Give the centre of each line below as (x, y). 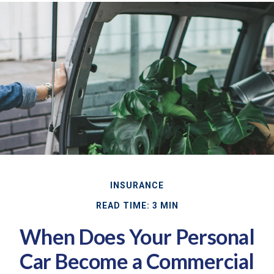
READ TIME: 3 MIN (137, 205)
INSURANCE (137, 185)
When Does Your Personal (137, 236)
